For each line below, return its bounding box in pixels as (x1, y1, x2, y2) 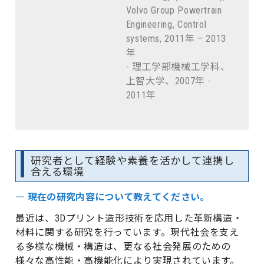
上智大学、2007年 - (126, 75, 212, 87)
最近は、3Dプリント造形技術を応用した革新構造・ (15, 213, 243, 225)
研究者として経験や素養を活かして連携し (31, 154, 235, 167)
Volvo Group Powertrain (126, 4, 222, 16)
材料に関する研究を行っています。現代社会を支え (15, 227, 239, 239)
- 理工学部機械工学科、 (126, 61, 230, 72)
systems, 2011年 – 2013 (126, 32, 227, 44)
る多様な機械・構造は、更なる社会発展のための (15, 241, 232, 253)
